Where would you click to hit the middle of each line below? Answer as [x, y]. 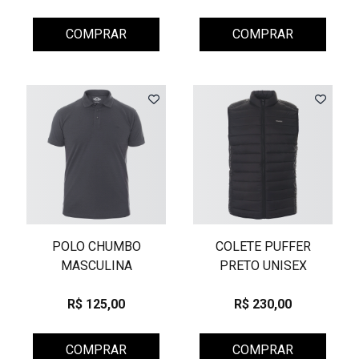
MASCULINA [96, 266]
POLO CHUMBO [96, 246]
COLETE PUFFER [263, 246]
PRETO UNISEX [263, 266]
